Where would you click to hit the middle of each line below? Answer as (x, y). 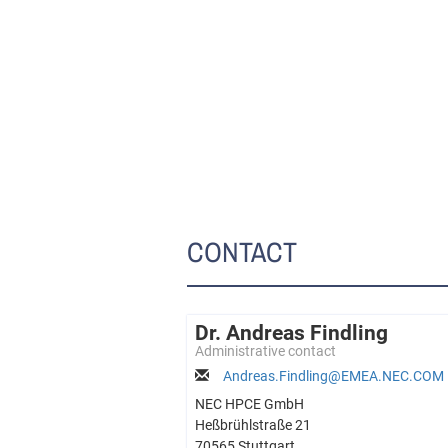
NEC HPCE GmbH (249, 404)
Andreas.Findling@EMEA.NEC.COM (333, 376)
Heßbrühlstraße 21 (253, 425)
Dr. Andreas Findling (291, 333)
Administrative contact (265, 351)
